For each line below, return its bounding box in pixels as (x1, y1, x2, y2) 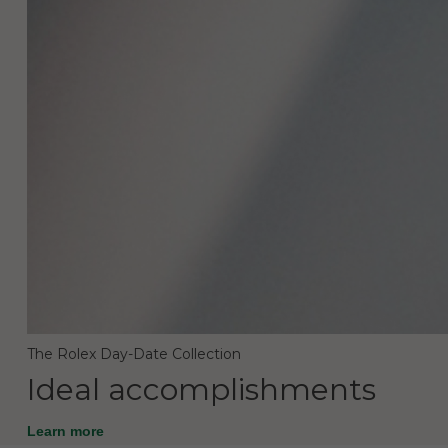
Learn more (26, 423, 108, 440)
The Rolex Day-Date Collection (26, 345, 241, 364)
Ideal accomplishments (26, 371, 376, 409)
